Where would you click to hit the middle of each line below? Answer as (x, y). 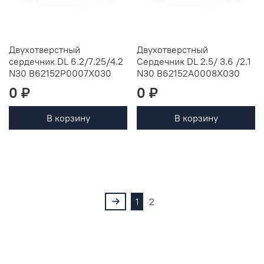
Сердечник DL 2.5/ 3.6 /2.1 (194, 61)
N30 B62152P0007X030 (60, 73)
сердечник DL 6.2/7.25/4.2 (66, 61)
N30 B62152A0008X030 (188, 73)
